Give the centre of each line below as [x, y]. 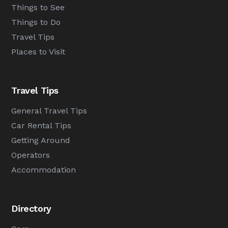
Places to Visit [38, 52]
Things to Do [36, 22]
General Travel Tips [49, 111]
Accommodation [44, 170]
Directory [31, 208]
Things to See [38, 7]
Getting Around [41, 140]
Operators [31, 155]
